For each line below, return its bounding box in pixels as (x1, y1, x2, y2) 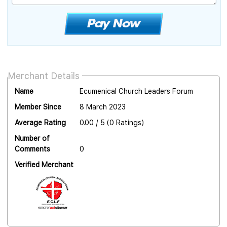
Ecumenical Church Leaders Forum (79, 87, 193, 96)
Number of (15, 134, 50, 143)
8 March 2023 (79, 103, 126, 111)
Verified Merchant (15, 161, 73, 169)
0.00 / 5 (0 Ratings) (79, 119, 144, 127)
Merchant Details (8, 70, 80, 82)
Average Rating (15, 119, 66, 127)
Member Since (15, 103, 61, 111)
